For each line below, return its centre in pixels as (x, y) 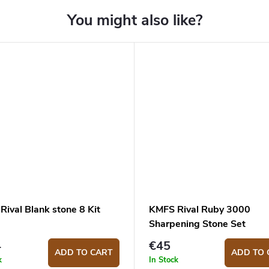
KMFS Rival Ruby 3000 (200, 209)
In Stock (164, 260)
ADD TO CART (84, 252)
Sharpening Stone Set (197, 224)
